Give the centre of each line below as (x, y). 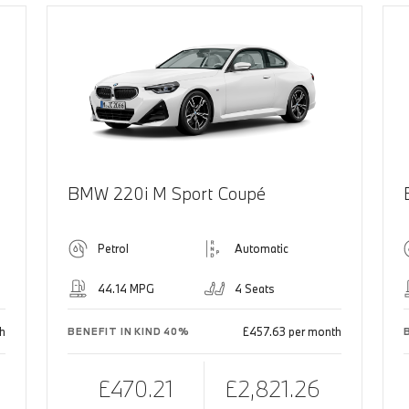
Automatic (261, 249)
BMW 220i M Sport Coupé (167, 194)
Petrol (114, 249)
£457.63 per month (292, 332)
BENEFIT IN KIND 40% (129, 332)
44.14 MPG (126, 289)
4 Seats (254, 289)
